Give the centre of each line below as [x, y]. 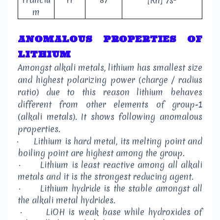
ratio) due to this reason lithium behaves [110, 92]
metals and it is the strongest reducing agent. [106, 177]
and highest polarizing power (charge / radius [110, 80]
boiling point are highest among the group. [101, 153]
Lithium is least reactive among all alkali [121, 165]
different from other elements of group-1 [110, 105]
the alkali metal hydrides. [67, 200]
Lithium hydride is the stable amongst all [121, 189]
